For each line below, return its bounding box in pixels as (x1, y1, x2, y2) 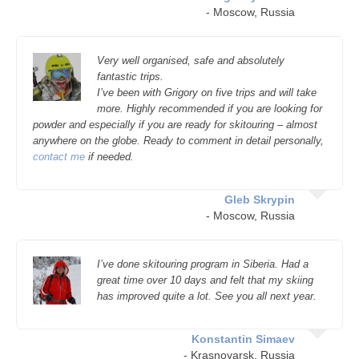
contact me (33, 151, 85, 163)
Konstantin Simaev (192, 333, 295, 345)
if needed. (85, 151, 134, 163)
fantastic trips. (97, 71, 163, 83)
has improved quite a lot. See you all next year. (97, 290, 317, 302)
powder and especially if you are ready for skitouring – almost (33, 119, 317, 131)
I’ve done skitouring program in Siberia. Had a (97, 258, 309, 270)
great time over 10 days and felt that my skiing (97, 274, 313, 286)
